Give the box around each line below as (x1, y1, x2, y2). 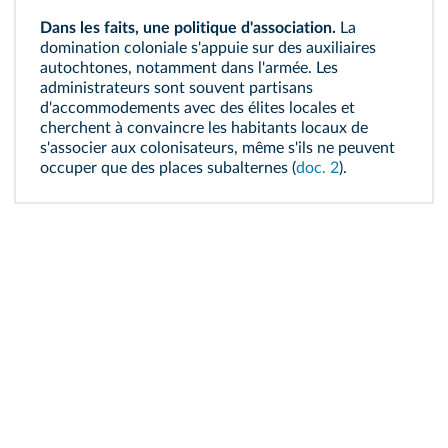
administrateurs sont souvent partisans (40, 80, 313, 96)
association (253, 20, 332, 36)
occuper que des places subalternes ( (40, 160, 296, 176)
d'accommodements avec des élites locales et (40, 100, 355, 116)
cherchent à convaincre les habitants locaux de (40, 120, 368, 136)
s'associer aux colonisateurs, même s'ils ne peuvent (40, 140, 395, 156)
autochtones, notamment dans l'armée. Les (40, 60, 338, 76)
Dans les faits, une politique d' (40, 20, 253, 36)
